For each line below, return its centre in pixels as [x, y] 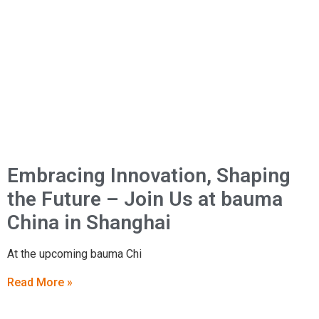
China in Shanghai [89, 223]
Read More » [40, 282]
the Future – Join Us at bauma [145, 199]
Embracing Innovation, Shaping [149, 176]
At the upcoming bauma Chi [74, 254]
